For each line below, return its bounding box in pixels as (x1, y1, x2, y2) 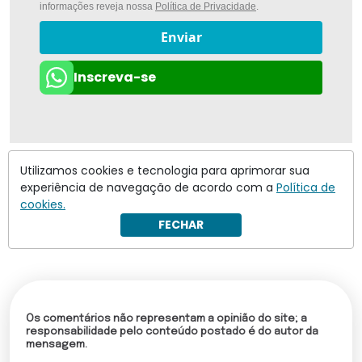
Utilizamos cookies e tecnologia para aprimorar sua (20, 162, 309, 179)
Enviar (160, 28, 202, 47)
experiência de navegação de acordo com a (20, 179, 276, 196)
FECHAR (158, 217, 204, 233)
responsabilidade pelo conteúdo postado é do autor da (26, 326, 318, 337)
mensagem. (26, 339, 87, 350)
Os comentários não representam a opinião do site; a (26, 313, 307, 324)
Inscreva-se (74, 67, 156, 86)
